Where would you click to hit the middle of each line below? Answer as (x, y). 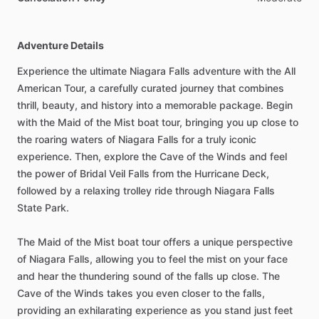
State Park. (43, 208)
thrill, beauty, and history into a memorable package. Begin (155, 105)
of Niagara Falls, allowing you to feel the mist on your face (152, 259)
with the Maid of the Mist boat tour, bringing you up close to (158, 122)
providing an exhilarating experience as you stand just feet (155, 310)
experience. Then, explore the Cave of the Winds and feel (152, 156)
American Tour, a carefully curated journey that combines (151, 88)
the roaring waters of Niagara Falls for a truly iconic (137, 139)
